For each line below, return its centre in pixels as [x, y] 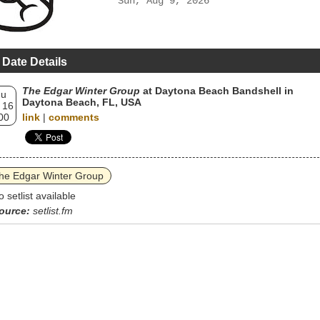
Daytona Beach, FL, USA [82, 102]
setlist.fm [53, 211]
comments [74, 117]
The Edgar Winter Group [81, 91]
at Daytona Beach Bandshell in [217, 91]
